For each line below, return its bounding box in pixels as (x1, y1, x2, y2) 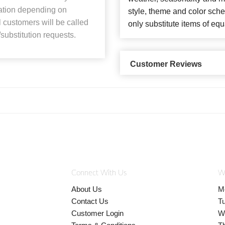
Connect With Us (71, 169, 127, 177)
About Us (71, 184, 102, 193)
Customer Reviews (130, 60, 202, 69)
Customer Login (71, 208, 124, 217)
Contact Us (71, 196, 108, 205)
